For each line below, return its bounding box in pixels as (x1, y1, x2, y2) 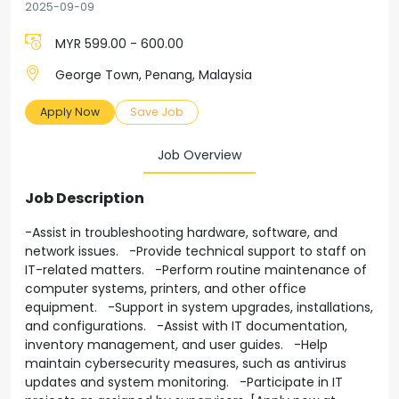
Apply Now (40, 104, 100, 119)
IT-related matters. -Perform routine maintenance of (25, 261, 367, 279)
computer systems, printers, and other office (25, 280, 306, 297)
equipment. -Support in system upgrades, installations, (25, 298, 373, 316)
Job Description (25, 188, 144, 208)
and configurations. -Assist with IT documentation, (25, 317, 347, 335)
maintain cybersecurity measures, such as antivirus (25, 354, 346, 372)
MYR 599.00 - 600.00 (55, 35, 183, 53)
